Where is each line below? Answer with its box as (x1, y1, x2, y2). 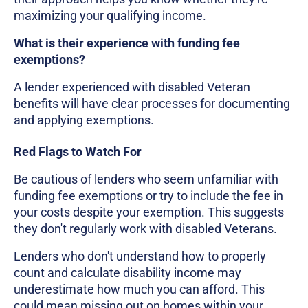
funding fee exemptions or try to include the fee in (14, 188, 283, 203)
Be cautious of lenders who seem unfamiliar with (14, 171, 278, 186)
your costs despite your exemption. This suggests (14, 204, 284, 219)
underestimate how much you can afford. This (14, 281, 265, 296)
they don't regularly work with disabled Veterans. (14, 221, 277, 236)
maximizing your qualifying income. (14, 8, 206, 23)
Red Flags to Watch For (14, 144, 142, 159)
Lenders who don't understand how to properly (14, 248, 266, 263)
